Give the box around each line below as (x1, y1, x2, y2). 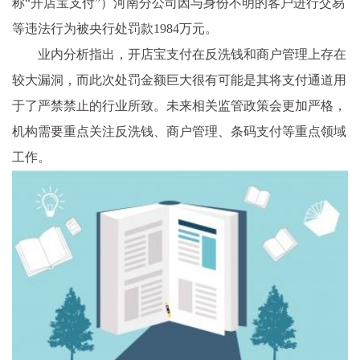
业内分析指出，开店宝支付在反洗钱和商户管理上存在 (38, 47, 346, 61)
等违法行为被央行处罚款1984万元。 (12, 22, 218, 35)
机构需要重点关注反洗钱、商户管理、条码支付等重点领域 (12, 125, 346, 138)
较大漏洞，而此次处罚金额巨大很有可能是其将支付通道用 (12, 73, 346, 87)
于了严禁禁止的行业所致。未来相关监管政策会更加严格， (12, 99, 346, 112)
